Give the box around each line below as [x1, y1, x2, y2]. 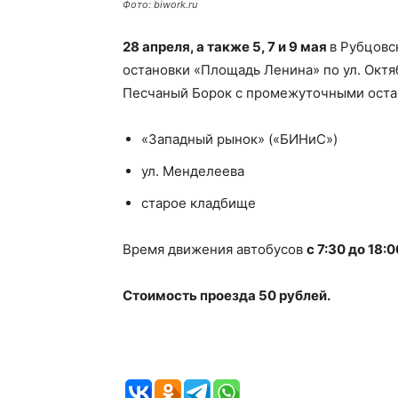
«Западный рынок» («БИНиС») [141, 131, 338, 147]
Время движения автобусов [123, 241, 306, 258]
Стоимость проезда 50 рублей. [123, 287, 330, 304]
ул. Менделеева [141, 163, 244, 179]
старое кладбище [141, 195, 256, 211]
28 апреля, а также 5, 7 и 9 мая [123, 38, 330, 55]
